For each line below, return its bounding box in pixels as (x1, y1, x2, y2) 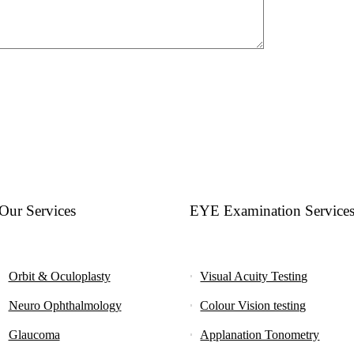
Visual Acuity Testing (200, 269, 308, 283)
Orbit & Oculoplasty (8, 269, 111, 283)
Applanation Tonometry (200, 327, 320, 341)
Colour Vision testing (200, 298, 307, 312)
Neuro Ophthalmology (8, 298, 122, 312)
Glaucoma (8, 327, 60, 341)
